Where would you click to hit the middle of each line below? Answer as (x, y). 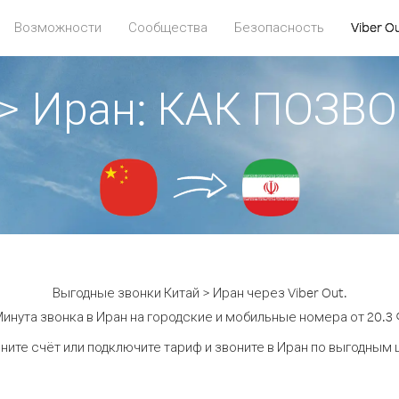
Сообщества (168, 27)
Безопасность (279, 27)
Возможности (58, 27)
